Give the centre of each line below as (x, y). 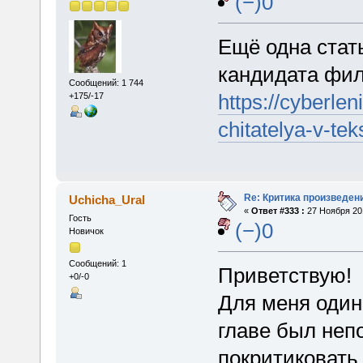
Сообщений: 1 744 (106, 82)
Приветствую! (284, 276)
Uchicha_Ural (107, 200)
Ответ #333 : (278, 211)
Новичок (86, 231)
